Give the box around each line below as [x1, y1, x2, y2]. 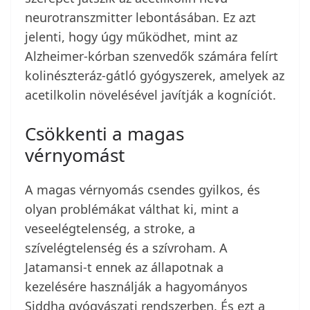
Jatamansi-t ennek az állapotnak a [25, 259, 224, 276]
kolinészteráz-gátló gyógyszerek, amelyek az [25, 67, 284, 84]
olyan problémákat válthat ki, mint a [25, 201, 239, 218]
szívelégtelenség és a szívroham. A [25, 239, 228, 257]
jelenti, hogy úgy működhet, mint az [25, 28, 237, 46]
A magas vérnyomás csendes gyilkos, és [25, 181, 260, 199]
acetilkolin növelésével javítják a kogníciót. [25, 86, 276, 104]
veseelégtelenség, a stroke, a [25, 220, 195, 237]
